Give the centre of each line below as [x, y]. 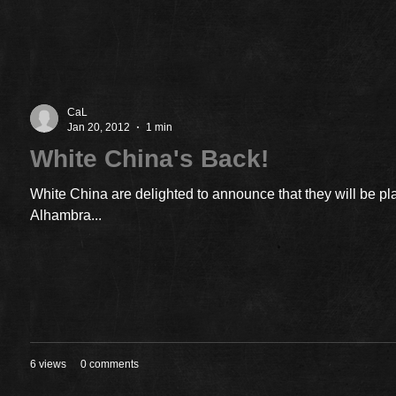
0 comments [110, 364]
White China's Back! [149, 159]
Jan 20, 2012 [99, 127]
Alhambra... [66, 216]
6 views [48, 364]
